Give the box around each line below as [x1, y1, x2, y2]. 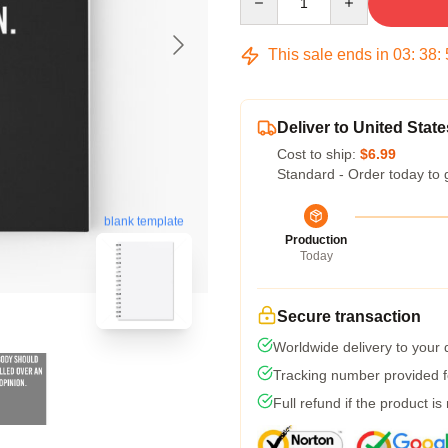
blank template [104, 214, 184, 229]
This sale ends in [264, 46, 393, 63]
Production [285, 233, 347, 247]
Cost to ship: [277, 146, 360, 162]
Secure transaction [277, 308, 421, 325]
